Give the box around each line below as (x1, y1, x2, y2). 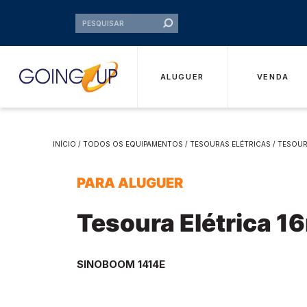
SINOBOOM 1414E (77, 258, 165, 271)
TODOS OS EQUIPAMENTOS (83, 140, 184, 148)
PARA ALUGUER (77, 175, 183, 191)
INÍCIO (53, 140, 77, 148)
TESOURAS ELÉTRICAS (190, 140, 271, 148)
